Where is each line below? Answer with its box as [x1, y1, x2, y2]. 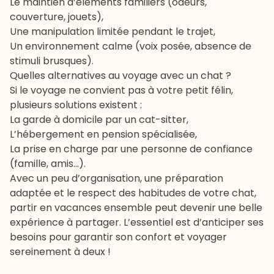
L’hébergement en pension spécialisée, [10, 127, 197, 141]
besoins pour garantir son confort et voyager [10, 229, 227, 244]
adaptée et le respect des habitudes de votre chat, [10, 185, 256, 200]
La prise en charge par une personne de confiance [10, 141, 253, 156]
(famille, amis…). [10, 156, 86, 171]
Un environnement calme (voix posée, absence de [10, 39, 251, 53]
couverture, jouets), [10, 9, 103, 24]
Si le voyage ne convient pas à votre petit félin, [10, 83, 233, 97]
